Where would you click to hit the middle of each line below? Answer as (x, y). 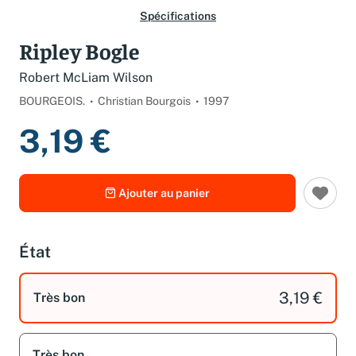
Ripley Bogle (79, 62)
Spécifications (178, 27)
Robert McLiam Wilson (86, 89)
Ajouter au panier (164, 204)
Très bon (59, 308)
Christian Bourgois (144, 112)
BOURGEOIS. (52, 112)
